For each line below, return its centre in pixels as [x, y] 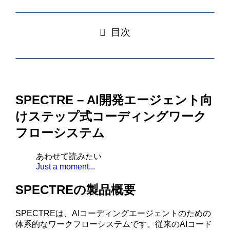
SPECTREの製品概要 [76, 189]
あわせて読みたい [69, 156]
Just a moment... [66, 166]
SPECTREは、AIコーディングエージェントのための [113, 213]
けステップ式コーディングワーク [111, 117]
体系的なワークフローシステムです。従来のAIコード [114, 224]
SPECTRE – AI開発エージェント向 [114, 100]
